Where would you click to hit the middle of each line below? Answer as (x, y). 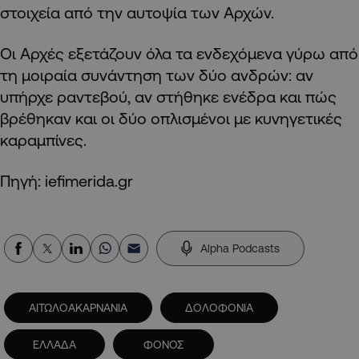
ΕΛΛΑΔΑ (54, 345)
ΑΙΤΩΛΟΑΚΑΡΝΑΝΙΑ (78, 308)
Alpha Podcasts (240, 249)
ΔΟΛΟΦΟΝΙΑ (219, 308)
